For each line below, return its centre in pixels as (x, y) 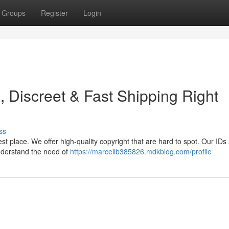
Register (54, 13)
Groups (14, 13)
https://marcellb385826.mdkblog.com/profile (141, 151)
